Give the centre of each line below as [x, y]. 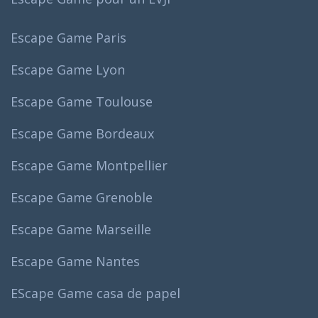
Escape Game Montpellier [89, 165]
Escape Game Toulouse [82, 101]
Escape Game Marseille [81, 229]
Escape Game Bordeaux [82, 133]
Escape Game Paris [68, 37]
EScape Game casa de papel [95, 293]
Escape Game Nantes [75, 261]
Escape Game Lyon [68, 69]
